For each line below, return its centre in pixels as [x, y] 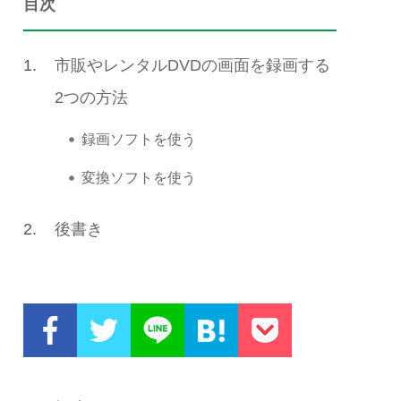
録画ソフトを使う [139, 139]
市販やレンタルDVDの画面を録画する [192, 65]
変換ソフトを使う [139, 178]
